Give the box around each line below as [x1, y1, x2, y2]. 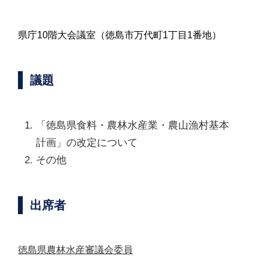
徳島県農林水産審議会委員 [18, 244, 133, 255]
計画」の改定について [36, 136, 138, 148]
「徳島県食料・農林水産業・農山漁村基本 [36, 119, 229, 131]
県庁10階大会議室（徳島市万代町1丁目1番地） [18, 29, 221, 40]
